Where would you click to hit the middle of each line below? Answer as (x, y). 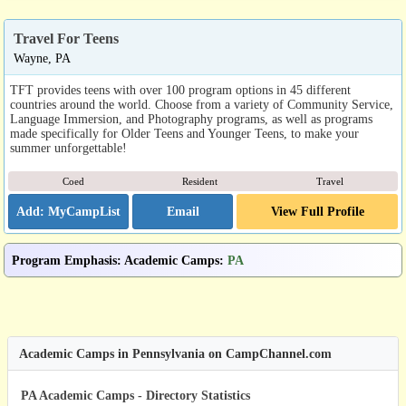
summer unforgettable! (68, 148)
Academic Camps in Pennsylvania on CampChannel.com (175, 354)
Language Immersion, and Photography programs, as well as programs (191, 119)
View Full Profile (317, 212)
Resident (200, 182)
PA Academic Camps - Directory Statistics (135, 396)
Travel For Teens (66, 39)
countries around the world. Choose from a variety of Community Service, (202, 105)
